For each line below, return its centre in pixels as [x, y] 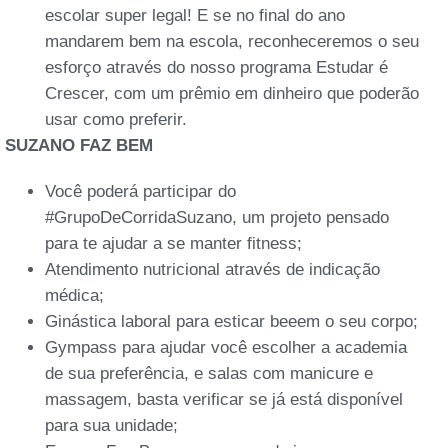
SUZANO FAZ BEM [79, 145]
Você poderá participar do [140, 191]
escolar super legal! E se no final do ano [195, 15]
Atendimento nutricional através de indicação [212, 269]
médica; [74, 295]
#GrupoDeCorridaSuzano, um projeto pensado [217, 217]
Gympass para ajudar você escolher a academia [226, 347]
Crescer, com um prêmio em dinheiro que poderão [232, 93]
